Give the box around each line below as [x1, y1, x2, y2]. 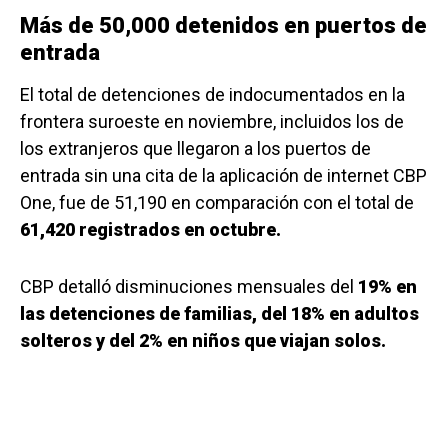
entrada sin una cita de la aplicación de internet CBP [20, 165, 427, 187]
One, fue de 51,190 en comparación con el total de [20, 192, 414, 214]
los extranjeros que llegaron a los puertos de [20, 138, 371, 160]
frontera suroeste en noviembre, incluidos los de [20, 111, 404, 133]
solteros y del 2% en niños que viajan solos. [20, 330, 386, 352]
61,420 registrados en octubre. [20, 219, 281, 241]
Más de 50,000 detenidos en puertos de [20, 13, 427, 39]
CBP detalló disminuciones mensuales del [20, 276, 358, 298]
